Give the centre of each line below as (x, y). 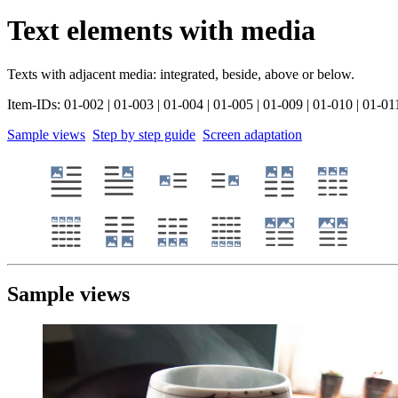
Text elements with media (161, 31)
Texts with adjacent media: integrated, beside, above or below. (181, 74)
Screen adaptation (252, 134)
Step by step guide (144, 134)
